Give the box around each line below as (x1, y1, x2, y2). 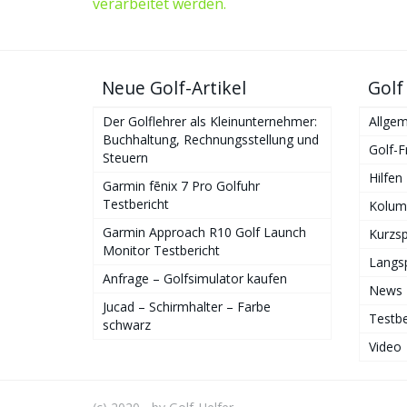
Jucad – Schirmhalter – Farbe (103, 298, 271, 316)
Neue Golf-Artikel (102, 75, 246, 101)
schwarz (103, 316, 151, 334)
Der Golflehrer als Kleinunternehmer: (103, 113, 317, 131)
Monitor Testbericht (103, 242, 220, 260)
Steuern (103, 149, 148, 167)
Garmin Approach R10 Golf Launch (103, 223, 306, 242)
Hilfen (368, 169, 402, 187)
